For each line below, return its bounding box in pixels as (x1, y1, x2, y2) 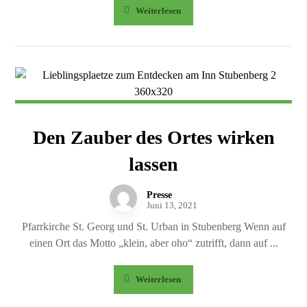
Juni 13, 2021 (147, 201, 197, 210)
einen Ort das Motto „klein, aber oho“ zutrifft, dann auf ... (29, 237, 278, 249)
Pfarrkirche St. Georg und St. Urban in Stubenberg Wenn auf (21, 221, 286, 232)
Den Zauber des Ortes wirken (32, 127, 275, 148)
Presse (147, 190, 172, 200)
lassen (129, 153, 178, 175)
